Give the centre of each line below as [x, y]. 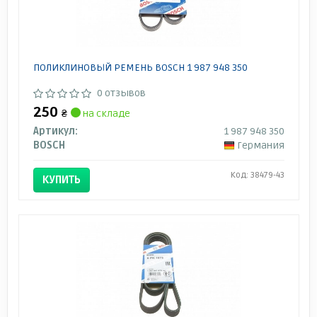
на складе [105, 114]
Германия [260, 146]
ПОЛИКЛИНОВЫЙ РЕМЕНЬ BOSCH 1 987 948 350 [140, 68]
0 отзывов [121, 93]
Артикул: [55, 132]
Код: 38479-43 [257, 175]
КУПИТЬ [61, 180]
